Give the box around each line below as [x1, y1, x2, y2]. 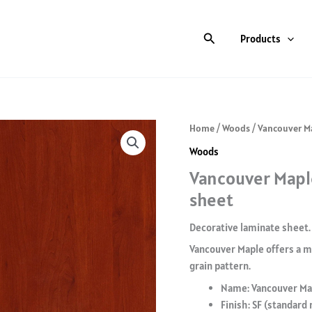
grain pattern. [189, 259, 251, 273]
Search [202, 29, 239, 45]
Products [240, 31, 281, 45]
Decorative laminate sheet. [189, 220, 311, 234]
